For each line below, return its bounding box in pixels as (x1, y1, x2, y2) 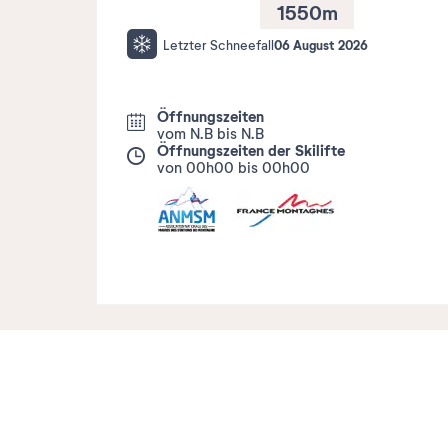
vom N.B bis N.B (157, 125, 264, 144)
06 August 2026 (274, 37, 368, 55)
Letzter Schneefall (163, 38, 274, 55)
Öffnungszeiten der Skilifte (157, 141, 345, 162)
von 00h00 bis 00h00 (157, 159, 310, 178)
